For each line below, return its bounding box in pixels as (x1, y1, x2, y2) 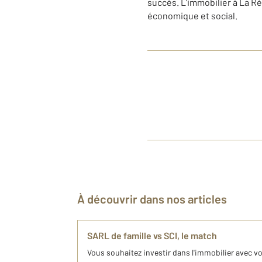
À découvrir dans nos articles (85, 192, 227, 206)
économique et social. (147, 10, 237, 21)
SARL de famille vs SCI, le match (87, 230, 217, 241)
